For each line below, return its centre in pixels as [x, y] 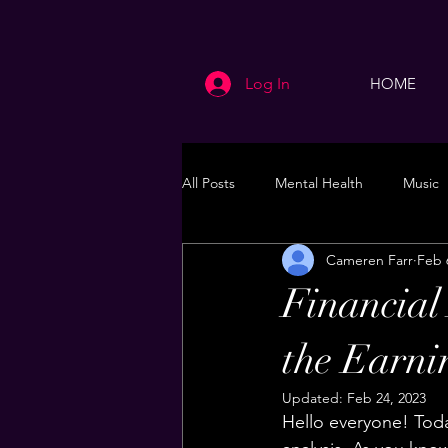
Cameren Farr [369, 259]
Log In [268, 83]
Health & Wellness [341, 262]
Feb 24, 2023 [386, 398]
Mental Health [319, 182]
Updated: [314, 398]
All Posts [208, 182]
